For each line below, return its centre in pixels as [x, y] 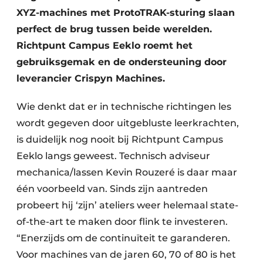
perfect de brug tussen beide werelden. [114, 29]
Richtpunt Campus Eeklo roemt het [104, 45]
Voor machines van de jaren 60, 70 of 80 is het [126, 254]
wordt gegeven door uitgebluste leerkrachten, [128, 123]
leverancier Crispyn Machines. [91, 78]
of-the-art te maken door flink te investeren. [122, 222]
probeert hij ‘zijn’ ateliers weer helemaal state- [127, 205]
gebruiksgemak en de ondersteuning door [122, 62]
